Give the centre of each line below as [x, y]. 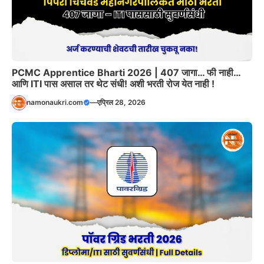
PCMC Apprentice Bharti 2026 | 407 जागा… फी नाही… [126, 72]
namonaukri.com [55, 103]
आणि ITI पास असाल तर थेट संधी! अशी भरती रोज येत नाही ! [113, 83]
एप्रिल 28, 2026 [121, 103]
